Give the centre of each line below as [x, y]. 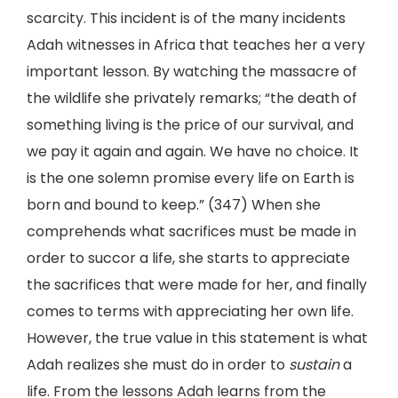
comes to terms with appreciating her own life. [190, 311]
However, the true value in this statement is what [197, 338]
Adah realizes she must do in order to [158, 365]
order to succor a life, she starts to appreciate [188, 258]
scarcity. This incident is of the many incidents [186, 18]
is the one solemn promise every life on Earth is [191, 178]
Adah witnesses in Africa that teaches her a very [196, 45]
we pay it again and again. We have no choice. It [193, 151]
